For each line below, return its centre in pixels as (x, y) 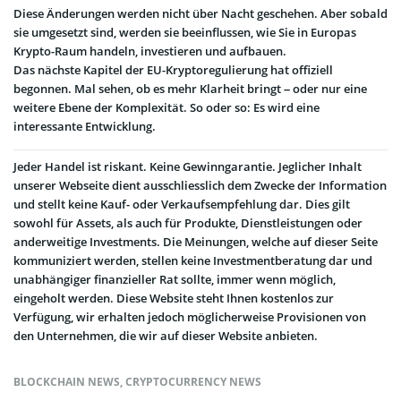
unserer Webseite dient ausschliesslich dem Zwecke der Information (200, 185)
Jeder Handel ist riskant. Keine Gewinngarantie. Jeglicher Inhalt (188, 166)
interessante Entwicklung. (85, 127)
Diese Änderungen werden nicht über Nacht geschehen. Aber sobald (200, 14)
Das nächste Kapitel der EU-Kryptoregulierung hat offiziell (173, 70)
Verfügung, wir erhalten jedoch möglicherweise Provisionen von (190, 316)
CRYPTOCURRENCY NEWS (193, 381)
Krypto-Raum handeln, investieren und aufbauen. (150, 51)
